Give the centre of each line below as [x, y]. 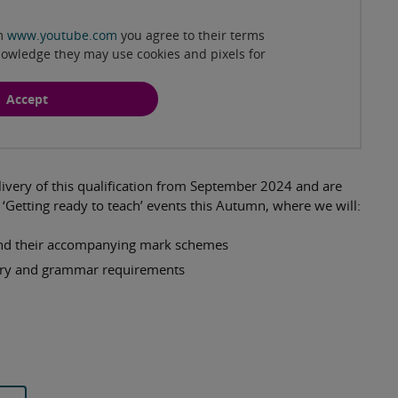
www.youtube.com [62, 35]
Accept [28, 99]
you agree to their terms [191, 35]
